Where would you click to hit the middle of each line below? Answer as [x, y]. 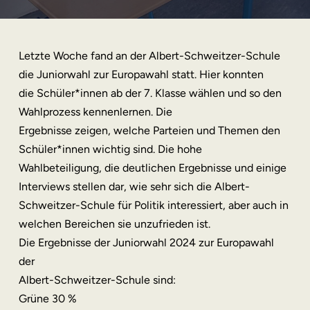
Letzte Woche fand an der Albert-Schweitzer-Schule [149, 56]
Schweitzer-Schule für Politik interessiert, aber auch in [153, 205]
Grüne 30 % [47, 299]
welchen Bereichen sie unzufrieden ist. [114, 224]
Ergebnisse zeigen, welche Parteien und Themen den [149, 130]
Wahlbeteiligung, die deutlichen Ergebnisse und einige [152, 168]
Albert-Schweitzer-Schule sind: [97, 280]
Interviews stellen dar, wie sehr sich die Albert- [134, 186]
